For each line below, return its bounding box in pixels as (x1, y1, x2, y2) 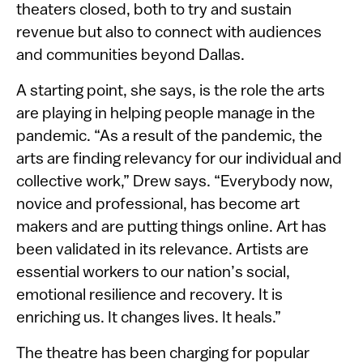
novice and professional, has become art (16, 196, 300, 213)
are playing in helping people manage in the (16, 105, 315, 122)
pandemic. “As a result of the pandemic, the (16, 128, 322, 145)
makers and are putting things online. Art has (16, 219, 327, 236)
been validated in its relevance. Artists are (16, 241, 309, 258)
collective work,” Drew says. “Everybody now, (16, 173, 333, 190)
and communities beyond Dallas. (16, 47, 245, 64)
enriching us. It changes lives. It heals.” (16, 310, 281, 327)
